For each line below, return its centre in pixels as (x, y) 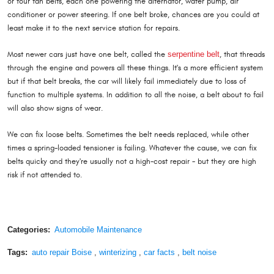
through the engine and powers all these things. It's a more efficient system (135, 68)
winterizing (117, 253)
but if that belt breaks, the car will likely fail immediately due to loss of (127, 82)
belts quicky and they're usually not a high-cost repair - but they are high (132, 162)
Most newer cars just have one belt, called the (87, 55)
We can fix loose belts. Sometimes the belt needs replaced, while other (128, 135)
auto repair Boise (61, 253)
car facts (159, 253)
